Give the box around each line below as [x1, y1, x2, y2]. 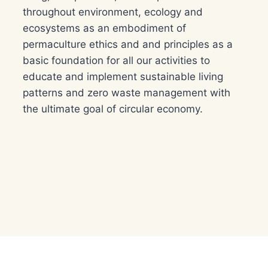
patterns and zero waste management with [23, 87, 231, 99]
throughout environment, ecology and [23, 6, 203, 18]
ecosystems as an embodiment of [23, 22, 187, 34]
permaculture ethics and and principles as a [23, 38, 233, 50]
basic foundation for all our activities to [23, 54, 211, 66]
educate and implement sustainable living [23, 71, 224, 83]
